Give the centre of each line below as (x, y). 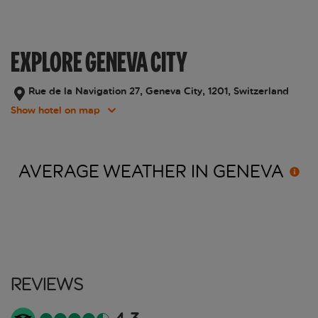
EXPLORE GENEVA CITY (99, 62)
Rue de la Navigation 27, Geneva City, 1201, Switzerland (159, 92)
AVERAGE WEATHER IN (116, 171)
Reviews (47, 284)
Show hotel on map (55, 111)
